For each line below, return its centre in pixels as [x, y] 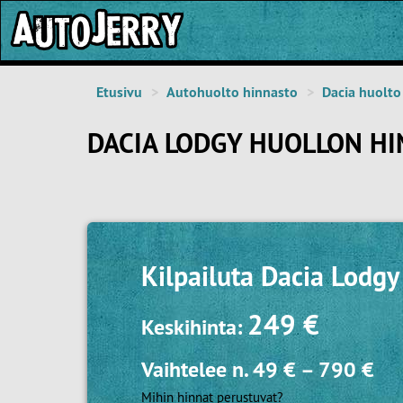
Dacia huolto [362, 92]
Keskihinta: [194, 327]
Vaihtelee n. [197, 369]
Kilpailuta [201, 277]
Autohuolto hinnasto [232, 92]
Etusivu [119, 92]
